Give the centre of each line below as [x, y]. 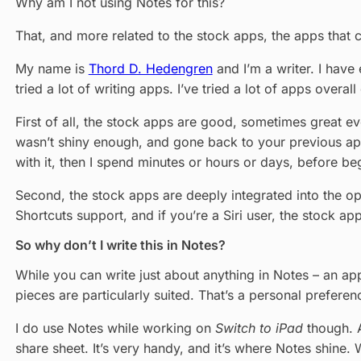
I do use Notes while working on [115, 328]
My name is [52, 69]
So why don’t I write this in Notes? [120, 245]
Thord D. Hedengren [150, 69]
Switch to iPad [259, 328]
